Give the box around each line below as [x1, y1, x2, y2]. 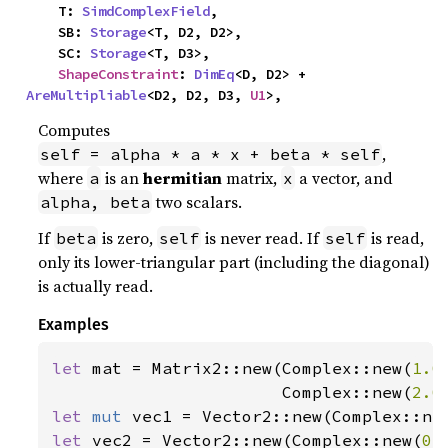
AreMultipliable [26, 85, 147, 104]
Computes [38, 118, 111, 141]
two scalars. [152, 190, 243, 213]
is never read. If [201, 226, 324, 249]
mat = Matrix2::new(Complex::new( [92, 357, 413, 378]
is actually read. [38, 274, 154, 297]
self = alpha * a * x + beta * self [40, 143, 381, 164]
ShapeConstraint [58, 64, 179, 83]
